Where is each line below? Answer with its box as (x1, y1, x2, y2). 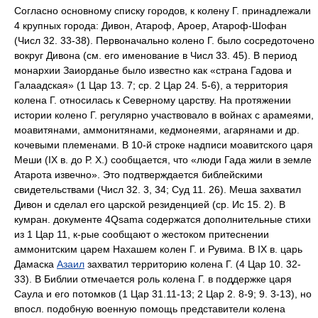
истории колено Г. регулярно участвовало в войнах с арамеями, (14, 109, 314, 121)
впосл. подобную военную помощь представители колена (14, 303, 285, 314)
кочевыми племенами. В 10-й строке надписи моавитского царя (14, 139, 313, 150)
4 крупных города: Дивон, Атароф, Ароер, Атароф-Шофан (14, 20, 287, 31)
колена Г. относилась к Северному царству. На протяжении (14, 94, 291, 106)
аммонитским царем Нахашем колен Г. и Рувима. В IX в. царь (14, 243, 302, 255)
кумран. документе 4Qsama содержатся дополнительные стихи (14, 214, 311, 225)
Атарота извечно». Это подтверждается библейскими (14, 169, 263, 180)
